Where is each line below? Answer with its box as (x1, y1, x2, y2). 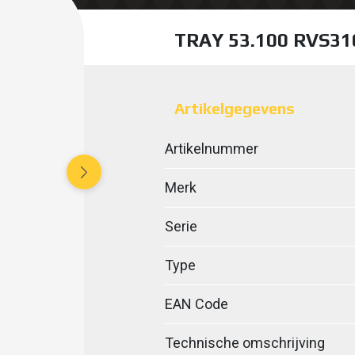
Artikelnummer (164, 140, 258, 157)
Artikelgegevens (174, 99, 295, 117)
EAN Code (164, 296, 228, 312)
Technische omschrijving (164, 334, 325, 351)
